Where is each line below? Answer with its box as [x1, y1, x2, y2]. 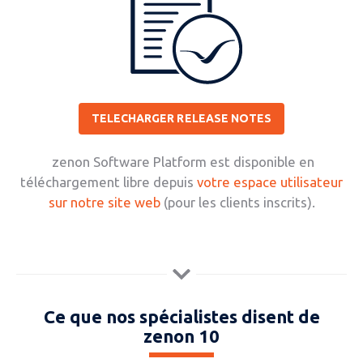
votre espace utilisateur [197, 173, 343, 190]
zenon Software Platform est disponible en [49, 153, 314, 169]
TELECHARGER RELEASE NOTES [91, 112, 272, 125]
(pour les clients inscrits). [160, 194, 315, 210]
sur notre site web [48, 194, 160, 210]
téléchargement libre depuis [20, 173, 197, 190]
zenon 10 [143, 325, 220, 346]
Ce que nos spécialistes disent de [43, 305, 320, 327]
